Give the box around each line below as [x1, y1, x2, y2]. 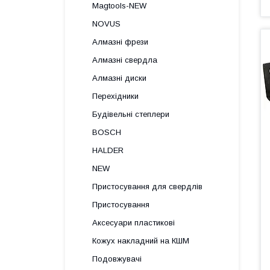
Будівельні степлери [92, 110, 169, 119]
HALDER [92, 146, 124, 155]
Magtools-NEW [92, 1, 146, 10]
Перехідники [92, 92, 139, 101]
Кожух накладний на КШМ [92, 236, 189, 245]
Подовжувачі [92, 254, 142, 263]
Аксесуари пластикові [92, 218, 175, 227]
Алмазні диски [92, 74, 146, 83]
